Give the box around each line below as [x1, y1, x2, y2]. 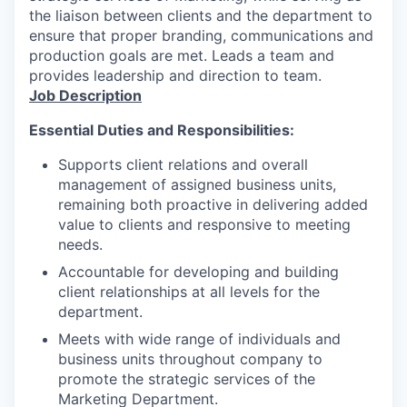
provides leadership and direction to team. [29, 66, 322, 85]
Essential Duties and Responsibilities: [29, 121, 294, 140]
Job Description [29, 86, 142, 105]
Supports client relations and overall [58, 155, 308, 174]
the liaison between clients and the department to [29, 6, 372, 25]
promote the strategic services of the [58, 370, 315, 389]
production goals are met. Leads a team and [29, 46, 334, 65]
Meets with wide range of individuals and [58, 330, 341, 349]
